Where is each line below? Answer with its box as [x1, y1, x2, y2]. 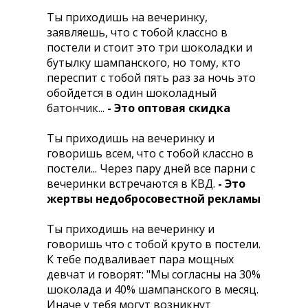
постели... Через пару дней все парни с [47, 161, 255, 176]
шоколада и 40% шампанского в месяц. [47, 282, 258, 297]
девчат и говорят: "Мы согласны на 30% [47, 267, 261, 282]
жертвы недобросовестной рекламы [47, 191, 261, 206]
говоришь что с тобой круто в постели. [47, 236, 261, 252]
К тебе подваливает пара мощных [47, 252, 234, 267]
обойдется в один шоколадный [47, 85, 217, 100]
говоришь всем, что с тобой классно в [47, 146, 254, 161]
